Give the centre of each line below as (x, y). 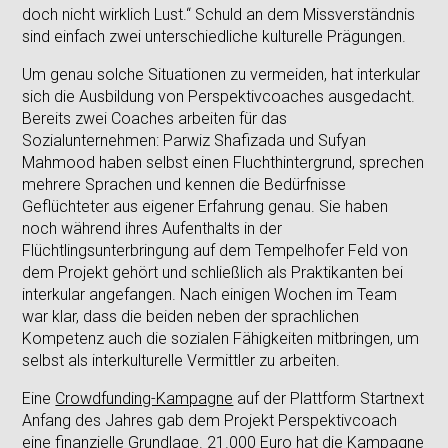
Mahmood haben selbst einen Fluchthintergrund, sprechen (223, 162)
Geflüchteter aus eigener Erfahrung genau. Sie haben (205, 206)
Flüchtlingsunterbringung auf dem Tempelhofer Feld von (215, 250)
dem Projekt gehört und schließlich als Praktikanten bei (213, 272)
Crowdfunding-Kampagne (144, 398)
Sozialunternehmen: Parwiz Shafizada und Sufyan (194, 140)
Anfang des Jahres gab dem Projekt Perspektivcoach (210, 420)
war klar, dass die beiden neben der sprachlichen (191, 316)
